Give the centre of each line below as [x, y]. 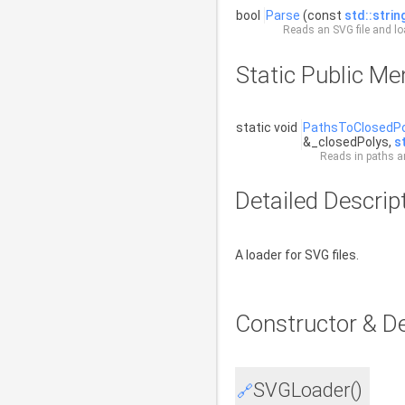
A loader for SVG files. [297, 255]
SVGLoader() [308, 390]
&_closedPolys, [348, 142]
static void [268, 127]
